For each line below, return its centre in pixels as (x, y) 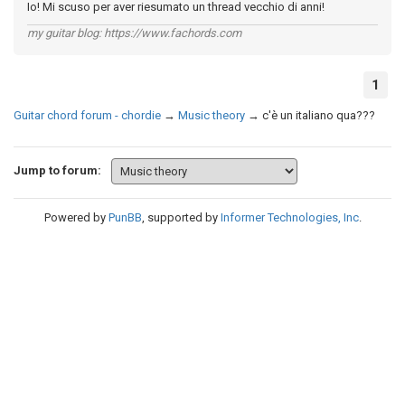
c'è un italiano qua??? (319, 115)
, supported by (181, 217)
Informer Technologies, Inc (289, 217)
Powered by (76, 217)
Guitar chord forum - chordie (87, 115)
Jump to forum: (57, 170)
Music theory (212, 115)
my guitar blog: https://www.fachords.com (134, 33)
